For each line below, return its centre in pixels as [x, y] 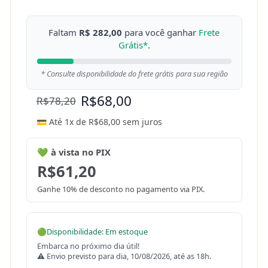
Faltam [64, 32]
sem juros [141, 122]
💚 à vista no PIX [74, 152]
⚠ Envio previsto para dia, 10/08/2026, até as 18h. [124, 256]
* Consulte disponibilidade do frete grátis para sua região [134, 74]
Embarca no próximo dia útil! [88, 246]
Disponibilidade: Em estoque [97, 232]
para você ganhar [160, 32]
